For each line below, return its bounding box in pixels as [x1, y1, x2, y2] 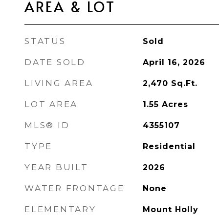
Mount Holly [142, 205, 198, 214]
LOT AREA [24, 99, 78, 109]
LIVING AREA [24, 78, 93, 88]
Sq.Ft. [171, 79, 197, 88]
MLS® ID [24, 120, 70, 130]
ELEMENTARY [24, 204, 96, 214]
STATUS [24, 36, 66, 46]
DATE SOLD [24, 57, 86, 67]
